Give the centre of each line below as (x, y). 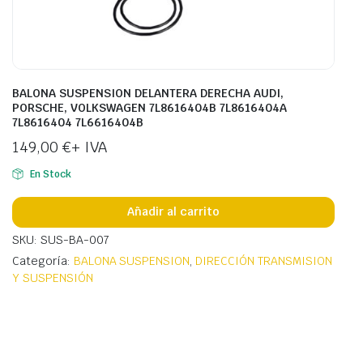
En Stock (50, 174)
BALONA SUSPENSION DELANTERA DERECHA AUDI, (148, 93)
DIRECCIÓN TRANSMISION (264, 261)
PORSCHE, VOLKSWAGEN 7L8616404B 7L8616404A (149, 107)
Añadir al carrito (173, 212)
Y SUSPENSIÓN (53, 278)
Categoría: (43, 261)
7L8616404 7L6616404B (78, 122)
